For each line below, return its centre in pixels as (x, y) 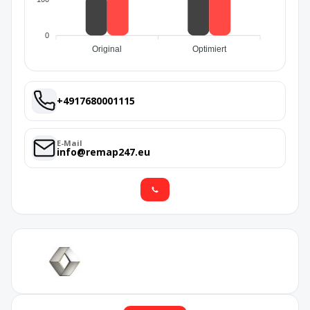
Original (107, 49)
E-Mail (70, 143)
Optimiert (209, 49)
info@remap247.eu (103, 152)
